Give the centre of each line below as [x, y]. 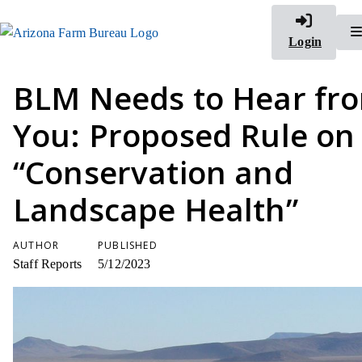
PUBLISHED [128, 245]
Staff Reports [48, 264]
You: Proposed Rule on [184, 135]
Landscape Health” [156, 209]
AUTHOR [36, 245]
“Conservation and [153, 172]
